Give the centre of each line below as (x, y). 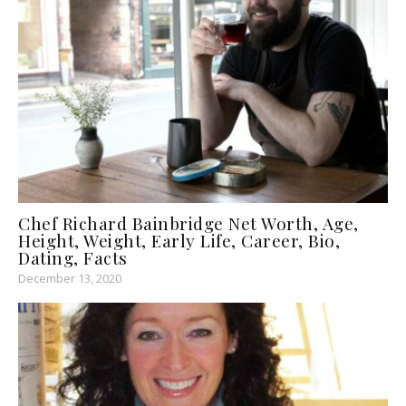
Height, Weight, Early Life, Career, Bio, (179, 241)
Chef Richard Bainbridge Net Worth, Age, (188, 223)
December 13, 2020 (70, 279)
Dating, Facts (73, 258)
